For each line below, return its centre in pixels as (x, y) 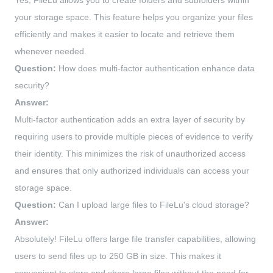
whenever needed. (51, 51)
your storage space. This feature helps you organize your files (134, 17)
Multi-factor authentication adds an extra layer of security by (130, 120)
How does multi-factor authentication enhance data (155, 69)
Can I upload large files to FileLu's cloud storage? (153, 205)
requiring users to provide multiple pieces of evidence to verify (134, 137)
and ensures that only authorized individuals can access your (132, 171)
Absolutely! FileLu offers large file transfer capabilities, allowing (135, 239)
